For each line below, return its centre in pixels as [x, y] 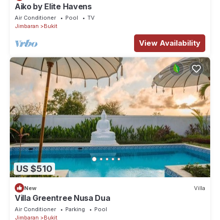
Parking [75, 209]
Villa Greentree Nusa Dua [63, 198]
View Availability [170, 43]
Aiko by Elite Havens [53, 7]
